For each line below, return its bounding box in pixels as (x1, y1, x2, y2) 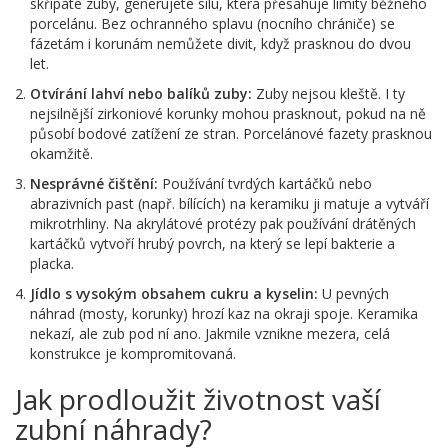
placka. (30, 254, 74, 274)
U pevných (318, 284, 389, 304)
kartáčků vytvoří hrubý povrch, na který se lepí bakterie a (30, 234, 395, 254)
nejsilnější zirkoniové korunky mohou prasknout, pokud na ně (30, 104, 426, 124)
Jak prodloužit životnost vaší (15, 380, 381, 419)
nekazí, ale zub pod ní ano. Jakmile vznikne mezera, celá (30, 324, 390, 344)
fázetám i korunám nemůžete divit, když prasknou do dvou (30, 34, 411, 54)
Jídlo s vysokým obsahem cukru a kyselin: (30, 284, 318, 304)
